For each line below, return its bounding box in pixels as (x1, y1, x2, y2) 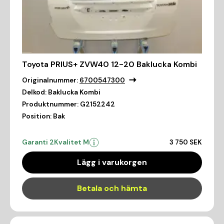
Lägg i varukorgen (77, 157, 147, 168)
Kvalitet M (54, 138, 89, 147)
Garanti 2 (22, 138, 54, 147)
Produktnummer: (22, 100, 78, 109)
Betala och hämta (77, 183, 147, 194)
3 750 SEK (169, 138, 202, 147)
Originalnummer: (22, 76, 78, 85)
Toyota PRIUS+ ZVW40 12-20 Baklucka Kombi (22, 59, 197, 70)
